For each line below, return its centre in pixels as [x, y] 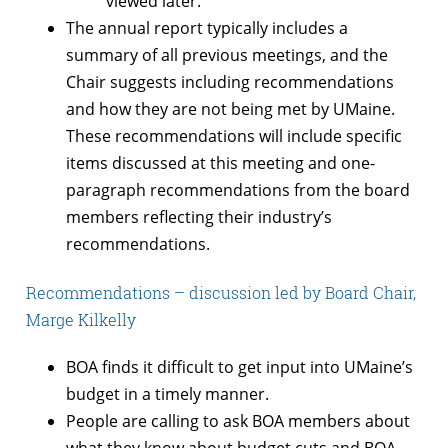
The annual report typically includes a [207, 27]
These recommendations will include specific [234, 135]
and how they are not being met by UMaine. [230, 108]
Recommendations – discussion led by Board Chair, [221, 293]
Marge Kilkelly [81, 320]
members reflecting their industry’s [199, 216]
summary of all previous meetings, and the [227, 54]
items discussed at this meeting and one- [220, 162]
